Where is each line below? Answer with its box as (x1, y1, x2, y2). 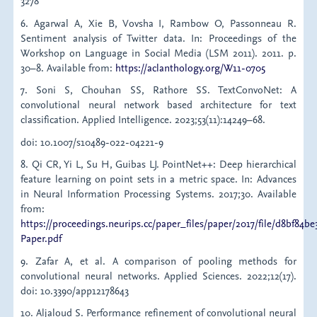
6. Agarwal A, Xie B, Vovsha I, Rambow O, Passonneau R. (21, 16, 296, 30)
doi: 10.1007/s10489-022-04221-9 (21, 134, 164, 149)
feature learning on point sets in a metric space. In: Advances (21, 172, 296, 186)
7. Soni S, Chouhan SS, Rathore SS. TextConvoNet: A (21, 83, 296, 97)
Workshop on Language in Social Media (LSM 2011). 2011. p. (21, 45, 296, 59)
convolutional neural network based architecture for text (21, 98, 296, 112)
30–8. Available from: (21, 60, 116, 74)
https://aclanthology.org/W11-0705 (115, 60, 266, 74)
